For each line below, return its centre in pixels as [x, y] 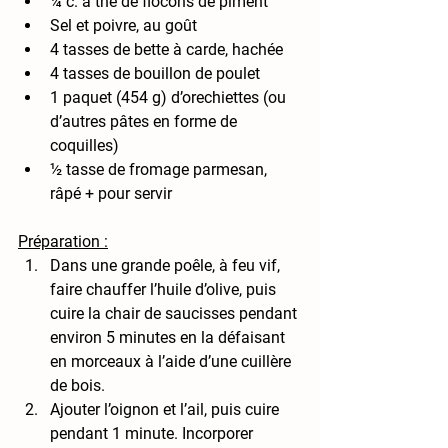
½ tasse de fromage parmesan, [160, 170]
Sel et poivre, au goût [123, 26]
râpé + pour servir [111, 194]
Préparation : [63, 242]
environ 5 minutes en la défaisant [169, 338]
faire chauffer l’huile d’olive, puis [165, 290]
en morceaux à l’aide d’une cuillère [172, 362]
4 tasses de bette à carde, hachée [166, 50]
